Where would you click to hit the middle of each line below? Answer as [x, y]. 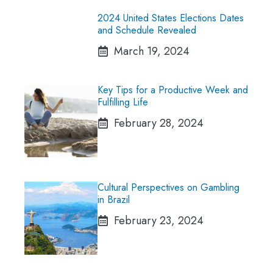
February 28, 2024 [159, 123]
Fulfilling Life [123, 102]
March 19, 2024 [152, 51]
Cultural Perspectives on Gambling [168, 188]
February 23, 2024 [159, 221]
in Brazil [114, 200]
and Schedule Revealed [147, 30]
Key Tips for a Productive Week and [173, 90]
